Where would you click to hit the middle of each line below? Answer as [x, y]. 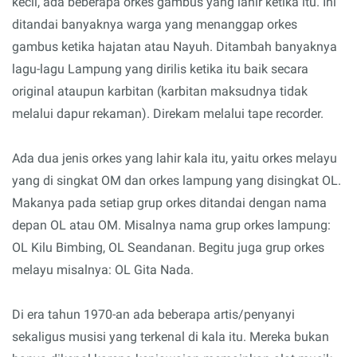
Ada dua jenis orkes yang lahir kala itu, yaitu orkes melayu [175, 158]
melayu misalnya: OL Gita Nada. [103, 269]
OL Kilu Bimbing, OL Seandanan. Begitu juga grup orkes [168, 247]
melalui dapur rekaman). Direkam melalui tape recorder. [168, 113]
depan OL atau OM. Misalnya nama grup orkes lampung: [171, 225]
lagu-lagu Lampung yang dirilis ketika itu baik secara [160, 69]
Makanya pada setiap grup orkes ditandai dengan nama [169, 202]
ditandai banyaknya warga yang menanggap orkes [155, 24]
